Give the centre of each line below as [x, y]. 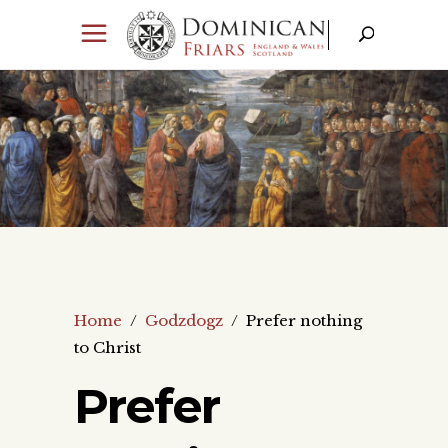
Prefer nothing [304, 320]
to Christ [107, 347]
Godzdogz [184, 320]
